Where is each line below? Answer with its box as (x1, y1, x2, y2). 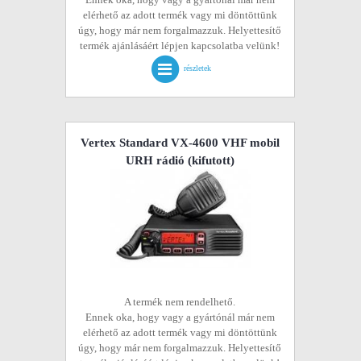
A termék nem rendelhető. (124, 296, 236, 308)
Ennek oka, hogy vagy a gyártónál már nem (85, 311, 275, 323)
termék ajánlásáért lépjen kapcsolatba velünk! (80, 39, 280, 52)
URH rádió (125, 154, 185, 167)
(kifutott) (184, 154, 234, 167)
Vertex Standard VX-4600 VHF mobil (80, 136, 280, 149)
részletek (183, 64, 211, 73)
